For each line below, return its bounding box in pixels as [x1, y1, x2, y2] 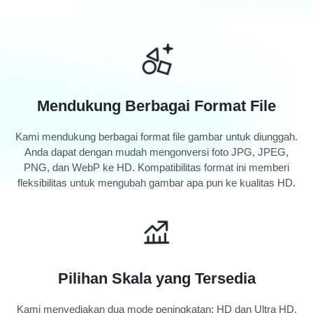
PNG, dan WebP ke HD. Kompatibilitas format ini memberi [24, 161, 289, 173]
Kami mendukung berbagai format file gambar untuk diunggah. [15, 130, 298, 143]
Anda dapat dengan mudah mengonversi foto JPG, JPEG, [24, 145, 289, 158]
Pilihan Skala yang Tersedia [57, 269, 256, 287]
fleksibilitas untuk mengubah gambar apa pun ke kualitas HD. [17, 176, 296, 189]
